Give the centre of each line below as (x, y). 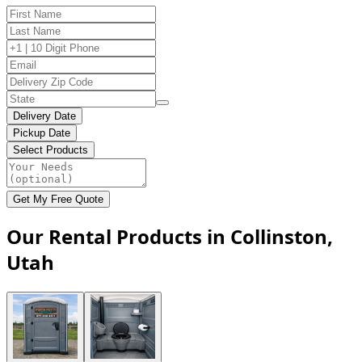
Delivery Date (44, 116)
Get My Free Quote (58, 199)
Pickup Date (42, 133)
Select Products (51, 149)
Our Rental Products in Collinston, (170, 236)
